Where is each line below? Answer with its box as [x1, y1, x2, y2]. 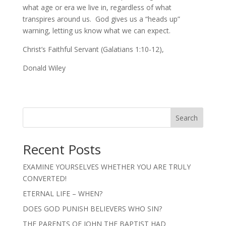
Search [176, 112, 198, 123]
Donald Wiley [22, 63, 66, 73]
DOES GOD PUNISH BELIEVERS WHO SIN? [22, 204, 162, 213]
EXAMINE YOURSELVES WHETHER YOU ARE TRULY [22, 162, 191, 172]
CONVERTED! [22, 174, 67, 183]
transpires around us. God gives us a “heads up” [22, 14, 180, 24]
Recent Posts [22, 140, 101, 158]
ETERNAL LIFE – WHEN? [22, 189, 102, 198]
